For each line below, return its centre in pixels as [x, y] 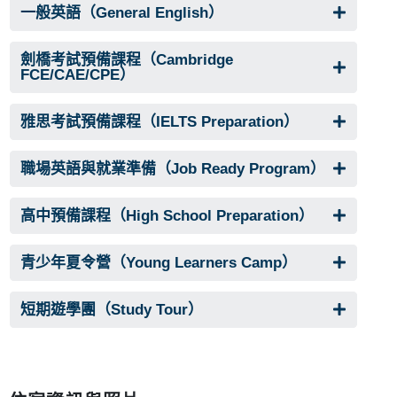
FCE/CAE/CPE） [78, 74]
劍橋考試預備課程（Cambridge [127, 59]
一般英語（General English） [122, 12]
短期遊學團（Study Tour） [112, 309]
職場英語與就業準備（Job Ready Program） [173, 168]
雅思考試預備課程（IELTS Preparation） [160, 121]
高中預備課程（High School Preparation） [167, 215]
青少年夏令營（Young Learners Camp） [159, 262]
